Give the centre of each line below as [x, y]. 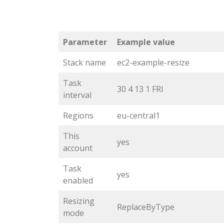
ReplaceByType [146, 207]
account [78, 148]
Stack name [84, 63]
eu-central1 [138, 116]
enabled [78, 181]
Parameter [85, 42]
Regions [78, 116]
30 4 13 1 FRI [140, 89]
